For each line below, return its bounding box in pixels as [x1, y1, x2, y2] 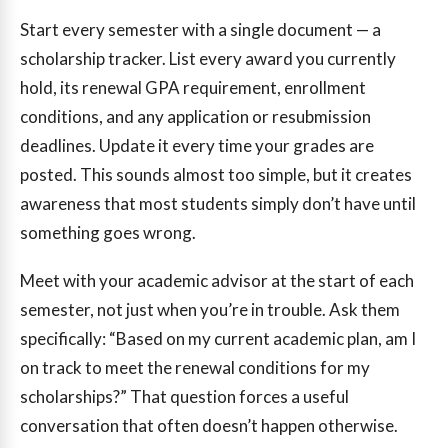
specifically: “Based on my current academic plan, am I [20, 328, 416, 350]
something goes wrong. [20, 222, 196, 244]
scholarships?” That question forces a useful [20, 386, 349, 408]
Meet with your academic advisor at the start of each [20, 270, 414, 292]
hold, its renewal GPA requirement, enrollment [20, 77, 366, 99]
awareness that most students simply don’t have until [20, 193, 416, 215]
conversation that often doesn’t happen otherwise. [20, 415, 398, 437]
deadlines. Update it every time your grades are [20, 135, 374, 157]
